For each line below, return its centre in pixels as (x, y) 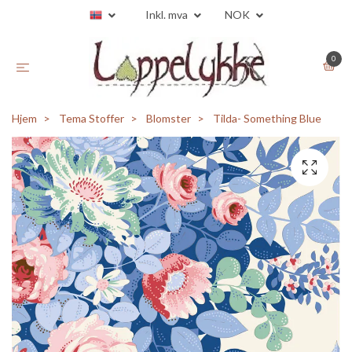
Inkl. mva (167, 15)
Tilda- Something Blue (266, 118)
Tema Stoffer (92, 118)
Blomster (169, 118)
